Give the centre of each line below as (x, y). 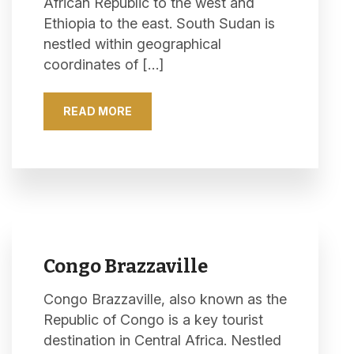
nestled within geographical (132, 44)
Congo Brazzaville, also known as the (165, 299)
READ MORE (98, 111)
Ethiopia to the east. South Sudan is (159, 23)
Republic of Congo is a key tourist (153, 320)
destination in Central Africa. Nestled (162, 340)
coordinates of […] (104, 64)
